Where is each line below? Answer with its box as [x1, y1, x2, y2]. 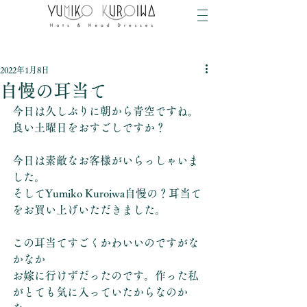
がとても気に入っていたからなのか [12, 286, 188, 297]
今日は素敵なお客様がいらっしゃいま [12, 155, 199, 166]
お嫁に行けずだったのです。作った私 [12, 270, 199, 281]
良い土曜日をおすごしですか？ [12, 122, 166, 133]
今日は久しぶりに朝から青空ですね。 [12, 106, 199, 116]
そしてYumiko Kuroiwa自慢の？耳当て [12, 188, 201, 199]
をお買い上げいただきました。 [12, 204, 166, 215]
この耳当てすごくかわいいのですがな [12, 237, 199, 248]
